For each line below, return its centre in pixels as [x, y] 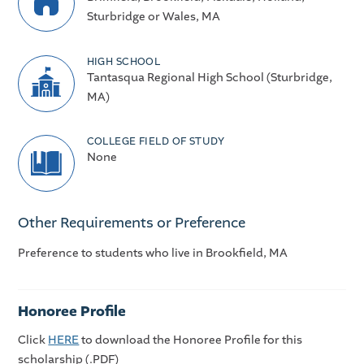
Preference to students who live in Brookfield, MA [153, 253]
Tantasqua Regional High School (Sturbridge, [209, 77]
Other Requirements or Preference [132, 223]
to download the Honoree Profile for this [191, 340]
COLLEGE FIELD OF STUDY [156, 141]
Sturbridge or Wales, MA [153, 17]
